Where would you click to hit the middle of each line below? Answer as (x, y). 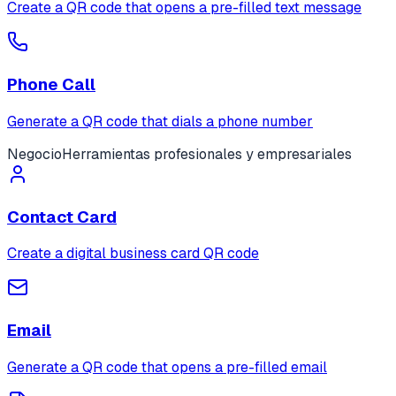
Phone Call (51, 85)
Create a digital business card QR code (133, 254)
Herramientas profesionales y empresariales (207, 154)
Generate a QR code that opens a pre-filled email (167, 367)
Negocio (34, 154)
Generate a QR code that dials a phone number (160, 121)
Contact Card (62, 217)
